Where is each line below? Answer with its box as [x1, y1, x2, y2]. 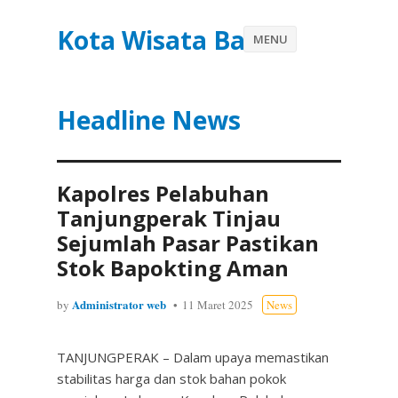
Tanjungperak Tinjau [57, 203, 281, 233]
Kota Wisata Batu [57, 23, 273, 57]
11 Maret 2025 [182, 297, 253, 313]
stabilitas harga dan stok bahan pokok [57, 370, 286, 387]
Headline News [57, 103, 241, 137]
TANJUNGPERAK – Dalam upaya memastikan [57, 348, 329, 366]
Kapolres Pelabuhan [57, 179, 269, 208]
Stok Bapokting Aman [57, 253, 289, 283]
